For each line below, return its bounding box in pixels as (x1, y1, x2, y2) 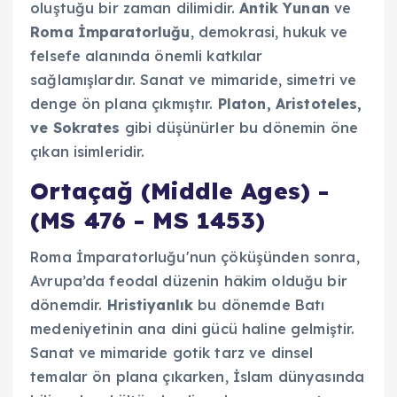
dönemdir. (30, 296, 107, 315)
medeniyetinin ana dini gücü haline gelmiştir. (30, 320, 355, 339)
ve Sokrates (30, 119, 121, 136)
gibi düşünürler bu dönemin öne (120, 119, 359, 136)
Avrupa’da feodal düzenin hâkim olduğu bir (30, 272, 347, 291)
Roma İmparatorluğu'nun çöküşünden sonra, (30, 248, 360, 267)
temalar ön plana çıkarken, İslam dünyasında (30, 368, 365, 386)
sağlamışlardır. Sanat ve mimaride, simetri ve (30, 71, 357, 89)
